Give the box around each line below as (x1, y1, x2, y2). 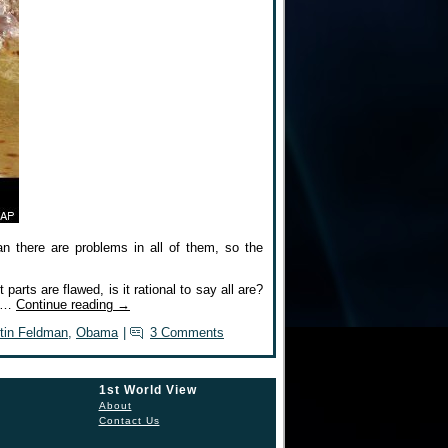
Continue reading (16, 297, 117, 312)
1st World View (98, 383, 197, 397)
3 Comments (150, 325, 224, 340)
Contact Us (98, 415, 160, 426)
